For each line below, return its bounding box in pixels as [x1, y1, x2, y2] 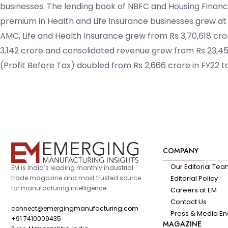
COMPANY [163, 146, 199, 156]
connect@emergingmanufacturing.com [11, 204, 138, 213]
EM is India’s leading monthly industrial [11, 163, 133, 172]
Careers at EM [170, 185, 217, 195]
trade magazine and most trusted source [11, 173, 141, 182]
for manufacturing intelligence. [11, 183, 108, 192]
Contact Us [170, 197, 207, 207]
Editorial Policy [170, 174, 218, 184]
